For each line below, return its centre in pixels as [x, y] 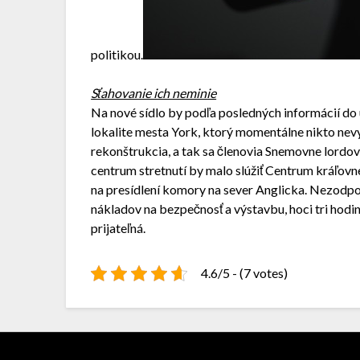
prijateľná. [119, 228]
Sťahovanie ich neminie [154, 93]
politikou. [117, 55]
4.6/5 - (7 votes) [245, 273]
